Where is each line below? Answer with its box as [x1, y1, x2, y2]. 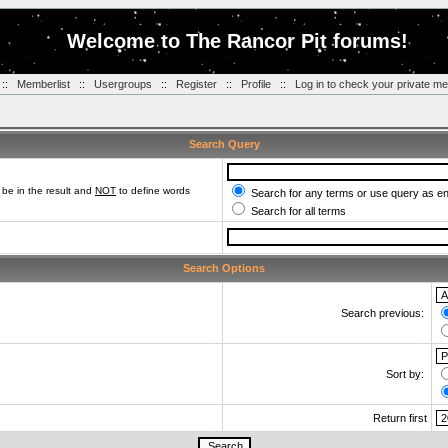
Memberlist [16, 78, 70, 90]
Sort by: [386, 368, 427, 380]
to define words [116, 185, 190, 196]
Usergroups [93, 78, 152, 90]
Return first [373, 412, 427, 424]
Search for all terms [248, 205, 346, 217]
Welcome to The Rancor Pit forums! [66, 30, 408, 52]
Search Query [188, 138, 260, 150]
